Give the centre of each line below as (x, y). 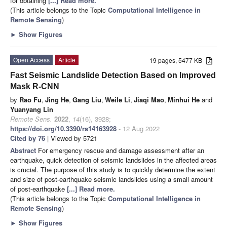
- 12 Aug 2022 (138, 128)
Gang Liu (87, 99)
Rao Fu (30, 99)
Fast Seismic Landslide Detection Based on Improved (113, 75)
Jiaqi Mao (149, 99)
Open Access (31, 59)
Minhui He (184, 99)
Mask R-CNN (35, 86)
